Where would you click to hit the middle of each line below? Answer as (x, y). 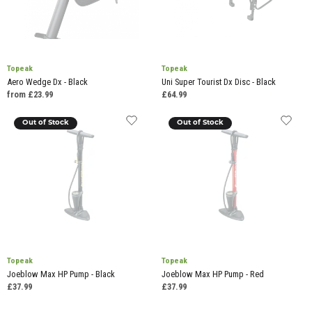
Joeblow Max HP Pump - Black (61, 274)
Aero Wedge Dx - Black (47, 81)
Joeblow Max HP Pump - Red (212, 274)
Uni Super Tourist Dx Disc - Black (218, 81)
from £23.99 (30, 94)
